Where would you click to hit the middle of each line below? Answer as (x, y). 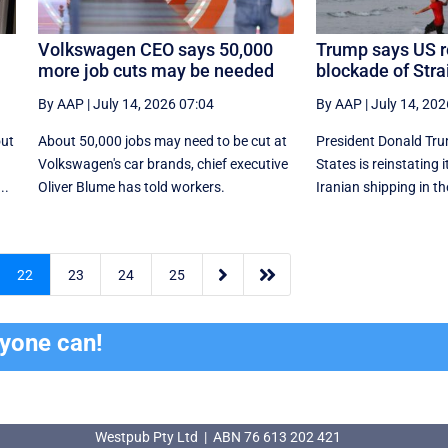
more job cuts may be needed (155, 70)
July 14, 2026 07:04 (153, 103)
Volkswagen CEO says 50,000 (155, 49)
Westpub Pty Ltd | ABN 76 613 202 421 (217, 437)
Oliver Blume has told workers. (131, 186)
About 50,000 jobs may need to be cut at (162, 140)
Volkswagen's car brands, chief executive (162, 163)
